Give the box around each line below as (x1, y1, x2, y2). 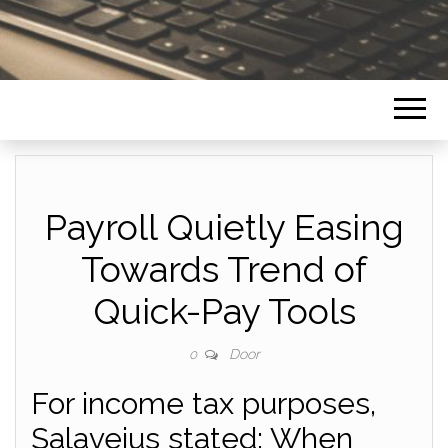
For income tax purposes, (31, 386, 376, 421)
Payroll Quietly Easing (44, 206, 404, 248)
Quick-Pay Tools (92, 290, 356, 332)
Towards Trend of (81, 248, 367, 290)
